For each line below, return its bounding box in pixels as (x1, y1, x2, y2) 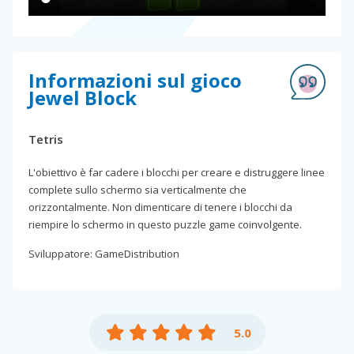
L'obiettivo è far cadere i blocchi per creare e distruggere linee (28, 165, 325, 180)
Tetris (28, 131, 63, 148)
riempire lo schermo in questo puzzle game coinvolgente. (28, 217, 302, 232)
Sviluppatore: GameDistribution (28, 247, 179, 262)
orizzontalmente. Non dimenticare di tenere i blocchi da (28, 200, 292, 215)
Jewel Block (28, 85, 137, 111)
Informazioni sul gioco (28, 67, 242, 94)
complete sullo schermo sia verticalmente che (28, 183, 247, 198)
